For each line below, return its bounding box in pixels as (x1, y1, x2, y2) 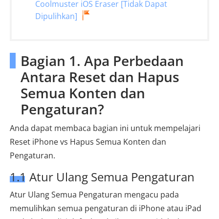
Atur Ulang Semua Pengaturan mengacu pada (10, 189, 179, 200)
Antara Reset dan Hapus (21, 67, 179, 87)
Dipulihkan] (35, 10, 77, 22)
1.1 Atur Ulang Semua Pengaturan (10, 169, 195, 185)
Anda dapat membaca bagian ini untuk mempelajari (10, 123, 200, 134)
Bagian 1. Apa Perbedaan (21, 51, 184, 70)
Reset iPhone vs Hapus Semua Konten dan (10, 136, 166, 148)
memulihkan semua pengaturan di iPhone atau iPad (10, 203, 201, 214)
